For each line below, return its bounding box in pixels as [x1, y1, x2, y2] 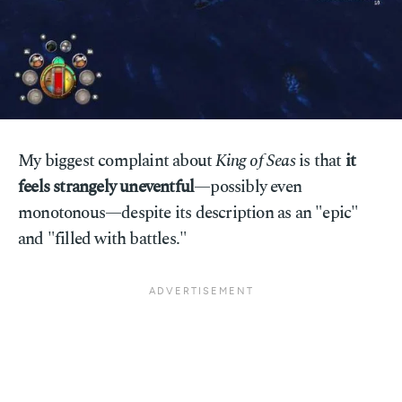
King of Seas [215, 148, 295, 174]
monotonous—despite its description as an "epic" [18, 200, 359, 226]
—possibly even [194, 174, 302, 200]
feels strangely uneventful [18, 174, 195, 200]
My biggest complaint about [18, 148, 216, 174]
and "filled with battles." [18, 226, 188, 252]
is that [294, 148, 345, 174]
